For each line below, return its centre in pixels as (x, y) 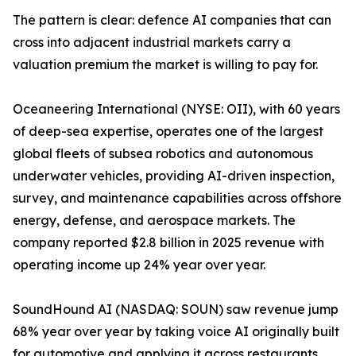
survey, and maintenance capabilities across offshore (177, 198)
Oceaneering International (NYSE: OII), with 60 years (176, 109)
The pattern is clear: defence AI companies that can (172, 20)
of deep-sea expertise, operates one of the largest (168, 131)
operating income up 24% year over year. (139, 265)
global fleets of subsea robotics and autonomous (163, 153)
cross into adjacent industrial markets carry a (152, 42)
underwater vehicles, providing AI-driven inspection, (174, 176)
